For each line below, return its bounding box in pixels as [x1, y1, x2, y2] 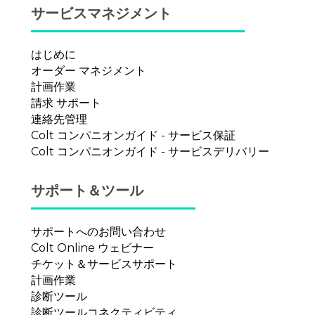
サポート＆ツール [31, 182, 143, 200]
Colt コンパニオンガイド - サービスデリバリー [31, 145, 269, 159]
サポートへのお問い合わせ [31, 225, 166, 239]
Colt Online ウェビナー [31, 241, 154, 255]
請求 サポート [31, 96, 101, 110]
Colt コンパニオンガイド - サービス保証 [31, 129, 236, 143]
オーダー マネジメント [31, 64, 146, 78]
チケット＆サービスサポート [31, 257, 177, 271]
